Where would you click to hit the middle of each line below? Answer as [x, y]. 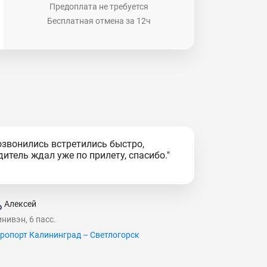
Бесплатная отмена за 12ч [99, 21]
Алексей [21, 204]
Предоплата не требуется [99, 7]
